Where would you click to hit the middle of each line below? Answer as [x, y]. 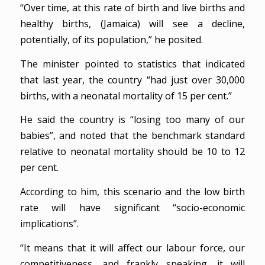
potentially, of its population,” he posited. [111, 39]
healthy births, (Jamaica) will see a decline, [132, 23]
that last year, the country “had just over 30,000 [132, 80]
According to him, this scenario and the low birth [132, 191]
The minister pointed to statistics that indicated [132, 64]
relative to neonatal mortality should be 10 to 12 [132, 152]
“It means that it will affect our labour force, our [132, 248]
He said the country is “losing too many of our [132, 120]
